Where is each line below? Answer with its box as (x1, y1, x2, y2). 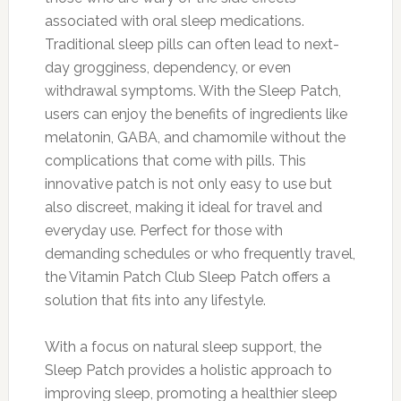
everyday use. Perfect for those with (44, 221, 283, 239)
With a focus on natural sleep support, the (44, 337, 321, 355)
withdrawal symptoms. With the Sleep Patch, (44, 81, 341, 99)
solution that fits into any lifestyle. (44, 291, 266, 309)
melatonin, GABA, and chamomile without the (44, 128, 346, 146)
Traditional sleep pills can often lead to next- (44, 35, 339, 53)
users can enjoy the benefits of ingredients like (44, 105, 347, 123)
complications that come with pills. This (44, 151, 306, 169)
